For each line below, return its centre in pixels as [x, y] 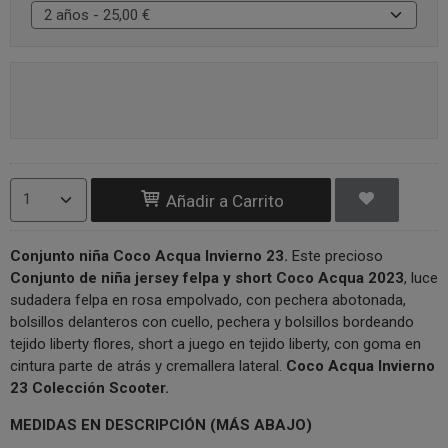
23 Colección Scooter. [89, 388]
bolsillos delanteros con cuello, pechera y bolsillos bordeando [212, 322]
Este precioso [335, 256]
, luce [421, 278]
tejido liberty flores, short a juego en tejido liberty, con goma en [215, 344]
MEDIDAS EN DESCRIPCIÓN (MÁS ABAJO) [161, 425]
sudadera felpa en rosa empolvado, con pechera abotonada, [208, 300]
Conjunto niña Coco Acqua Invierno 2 [142, 256]
